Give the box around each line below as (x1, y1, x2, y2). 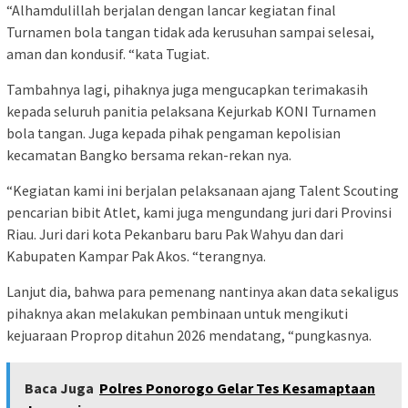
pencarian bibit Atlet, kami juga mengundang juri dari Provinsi (6, 203, 392, 222)
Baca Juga (25, 379, 94, 398)
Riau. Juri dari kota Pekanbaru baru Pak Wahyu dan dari (6, 225, 343, 244)
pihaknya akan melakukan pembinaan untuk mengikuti (6, 304, 348, 323)
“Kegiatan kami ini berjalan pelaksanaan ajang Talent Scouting (6, 181, 399, 200)
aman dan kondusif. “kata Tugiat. (6, 45, 209, 64)
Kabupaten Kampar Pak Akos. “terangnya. (6, 247, 266, 266)
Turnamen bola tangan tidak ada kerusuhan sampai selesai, (6, 23, 374, 42)
